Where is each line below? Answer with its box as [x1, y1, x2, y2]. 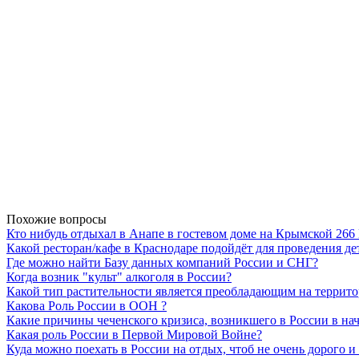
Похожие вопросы [6, 212, 107, 227]
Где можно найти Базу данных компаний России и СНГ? [6, 256, 318, 270]
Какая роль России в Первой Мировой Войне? [6, 328, 262, 342]
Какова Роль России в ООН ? [6, 299, 167, 313]
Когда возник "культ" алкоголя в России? [6, 270, 232, 284]
